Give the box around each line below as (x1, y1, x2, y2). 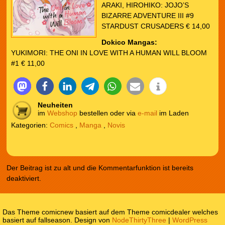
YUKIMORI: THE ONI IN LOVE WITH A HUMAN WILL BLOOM (11, 49, 207, 57)
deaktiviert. (7, 174, 42, 182)
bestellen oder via (77, 108, 138, 117)
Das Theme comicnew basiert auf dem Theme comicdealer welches (3, 208, 218, 216)
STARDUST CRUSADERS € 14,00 (101, 22, 210, 31)
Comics (49, 121, 73, 129)
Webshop (47, 108, 77, 117)
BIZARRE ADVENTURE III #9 (101, 12, 194, 20)
